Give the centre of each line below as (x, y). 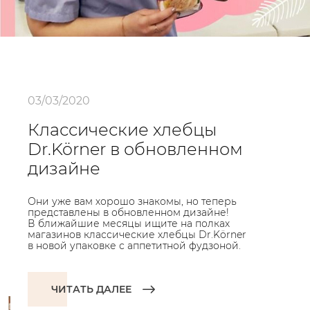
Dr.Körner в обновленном (135, 149)
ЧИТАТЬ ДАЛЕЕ (91, 289)
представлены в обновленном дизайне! (128, 212)
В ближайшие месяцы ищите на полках (129, 224)
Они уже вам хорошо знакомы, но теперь (132, 201)
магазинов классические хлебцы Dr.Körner (137, 235)
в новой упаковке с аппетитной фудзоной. (134, 246)
